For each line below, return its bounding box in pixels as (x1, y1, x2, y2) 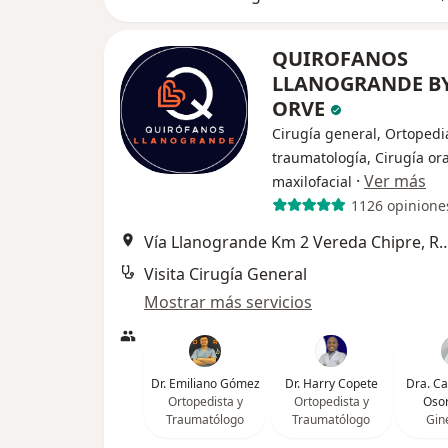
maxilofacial (272, 172, 352, 192)
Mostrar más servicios (144, 291, 312, 314)
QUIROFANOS (272, 45, 408, 73)
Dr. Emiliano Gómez (150, 375, 260, 393)
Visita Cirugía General (144, 263, 307, 286)
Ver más (364, 170, 426, 193)
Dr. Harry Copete (284, 375, 378, 393)
